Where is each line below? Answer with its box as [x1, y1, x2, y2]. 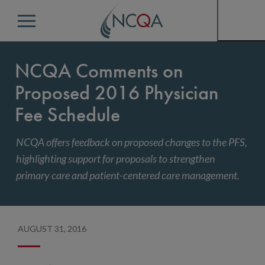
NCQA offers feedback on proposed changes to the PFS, [16, 135, 247, 148]
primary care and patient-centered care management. [16, 169, 240, 182]
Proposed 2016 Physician [15, 80, 218, 105]
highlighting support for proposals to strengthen [16, 152, 215, 165]
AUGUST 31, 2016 [18, 224, 86, 234]
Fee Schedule [15, 102, 120, 127]
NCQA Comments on [15, 58, 183, 83]
